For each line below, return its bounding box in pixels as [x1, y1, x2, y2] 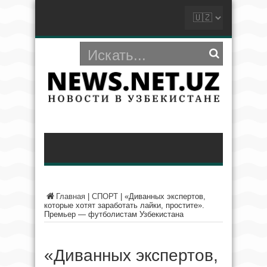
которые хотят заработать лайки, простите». [44, 201, 204, 210]
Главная [56, 192, 85, 201]
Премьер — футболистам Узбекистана [44, 210, 184, 219]
